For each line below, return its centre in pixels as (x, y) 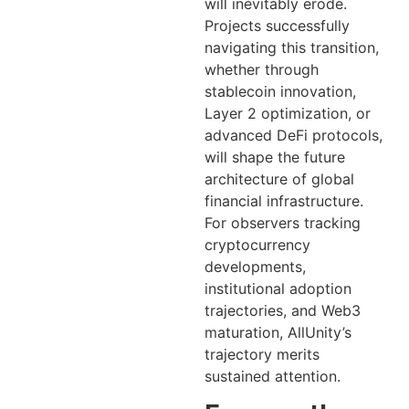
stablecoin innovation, (280, 92)
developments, (255, 267)
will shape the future (275, 157)
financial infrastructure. (284, 201)
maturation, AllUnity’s (278, 333)
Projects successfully (277, 26)
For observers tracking (283, 223)
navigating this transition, (292, 48)
